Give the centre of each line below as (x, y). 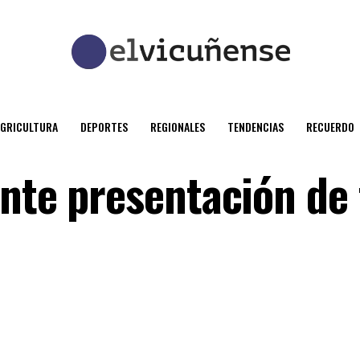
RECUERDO (330, 127)
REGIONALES (178, 127)
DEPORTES (104, 127)
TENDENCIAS (256, 127)
